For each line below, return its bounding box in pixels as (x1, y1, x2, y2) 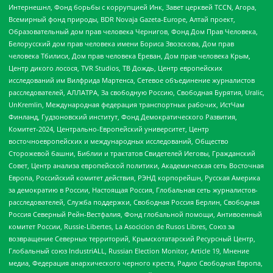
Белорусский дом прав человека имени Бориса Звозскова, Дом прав (9, 39, 234, 49)
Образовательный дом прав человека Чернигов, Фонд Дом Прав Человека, (9, 27, 258, 37)
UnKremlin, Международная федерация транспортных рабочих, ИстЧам (9, 100, 244, 110)
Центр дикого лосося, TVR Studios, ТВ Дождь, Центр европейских (9, 63, 222, 73)
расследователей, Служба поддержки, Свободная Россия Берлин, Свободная (9, 197, 260, 207)
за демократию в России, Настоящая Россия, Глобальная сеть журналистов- (9, 185, 258, 195)
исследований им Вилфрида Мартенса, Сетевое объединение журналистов (9, 76, 255, 85)
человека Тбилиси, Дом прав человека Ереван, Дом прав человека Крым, (9, 51, 250, 61)
